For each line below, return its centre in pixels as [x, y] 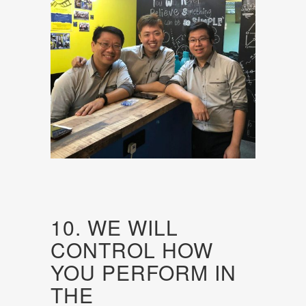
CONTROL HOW [132, 250]
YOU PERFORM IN [143, 273]
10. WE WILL [114, 227]
